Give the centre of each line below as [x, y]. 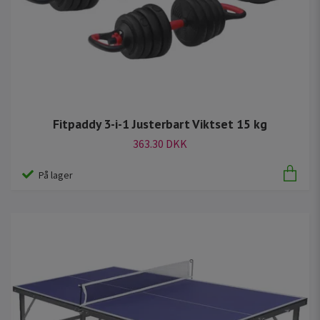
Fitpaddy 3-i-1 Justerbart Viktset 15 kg [160, 124]
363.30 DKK [160, 144]
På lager [56, 175]
